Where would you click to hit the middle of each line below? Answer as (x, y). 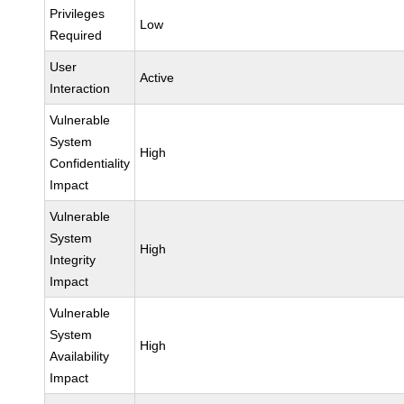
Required (76, 35)
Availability (80, 356)
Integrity (73, 260)
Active (157, 78)
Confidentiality (90, 163)
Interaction (80, 88)
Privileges (78, 14)
